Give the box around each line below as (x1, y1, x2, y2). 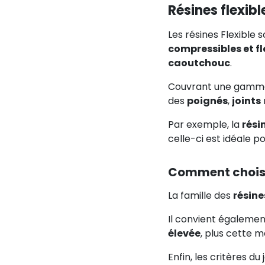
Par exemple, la (167, 118, 242, 131)
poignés (186, 94, 228, 108)
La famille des (167, 189, 233, 202)
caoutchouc (167, 56, 230, 70)
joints (231, 94, 261, 108)
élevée (167, 227, 201, 240)
